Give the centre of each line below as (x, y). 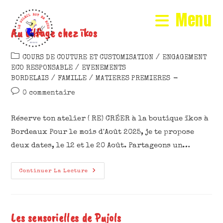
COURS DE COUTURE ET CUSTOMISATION (88, 58)
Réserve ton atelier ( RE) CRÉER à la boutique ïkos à (110, 119)
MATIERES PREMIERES (133, 79)
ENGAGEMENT (185, 58)
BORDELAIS (30, 79)
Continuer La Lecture (54, 171)
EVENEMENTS (104, 68)
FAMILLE (72, 79)
